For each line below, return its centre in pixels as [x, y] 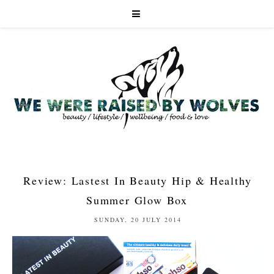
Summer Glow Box [137, 200]
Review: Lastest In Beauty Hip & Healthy [138, 181]
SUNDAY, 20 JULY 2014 [138, 220]
